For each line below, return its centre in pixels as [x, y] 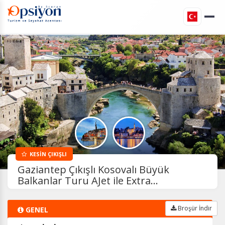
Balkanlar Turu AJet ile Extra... [88, 181]
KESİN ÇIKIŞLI [47, 154]
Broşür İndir [194, 208]
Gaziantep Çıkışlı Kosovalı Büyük [93, 170]
